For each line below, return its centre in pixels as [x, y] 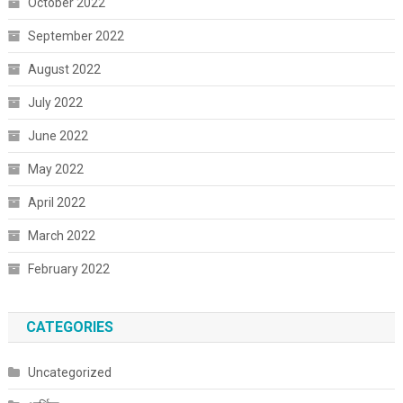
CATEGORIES [69, 327]
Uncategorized [69, 373]
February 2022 [68, 269]
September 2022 [76, 36]
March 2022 [61, 236]
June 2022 [58, 136]
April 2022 [56, 203]
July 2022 [55, 103]
